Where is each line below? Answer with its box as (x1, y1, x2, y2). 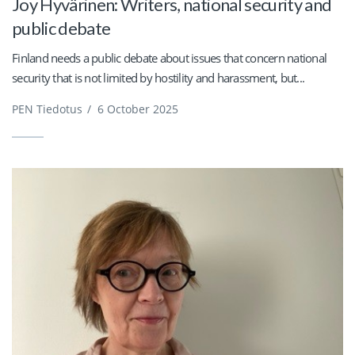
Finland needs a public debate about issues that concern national (12, 50, 326, 67)
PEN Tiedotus (12, 101, 82, 117)
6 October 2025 (97, 101, 178, 117)
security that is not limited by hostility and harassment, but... (12, 70, 304, 86)
